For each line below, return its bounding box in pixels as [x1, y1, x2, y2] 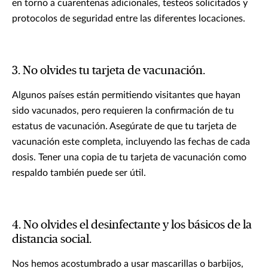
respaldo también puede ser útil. [12, 168, 146, 178]
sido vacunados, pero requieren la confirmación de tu [12, 106, 234, 116]
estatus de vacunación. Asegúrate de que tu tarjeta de [12, 121, 236, 132]
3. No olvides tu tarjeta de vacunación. [12, 65, 205, 77]
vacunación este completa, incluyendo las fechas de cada [12, 137, 250, 147]
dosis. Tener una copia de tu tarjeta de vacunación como [12, 153, 246, 163]
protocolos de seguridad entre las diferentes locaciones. [12, 14, 245, 24]
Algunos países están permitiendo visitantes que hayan [12, 90, 240, 100]
